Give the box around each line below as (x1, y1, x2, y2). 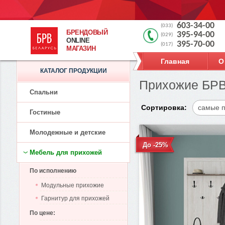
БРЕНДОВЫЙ (66, 29, 108, 36)
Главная (161, 57, 189, 65)
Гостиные (30, 108, 60, 116)
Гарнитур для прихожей (41, 195, 109, 202)
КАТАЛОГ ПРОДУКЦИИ (40, 67, 107, 74)
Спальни (30, 88, 58, 96)
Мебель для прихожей (30, 149, 102, 156)
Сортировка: (141, 103, 187, 111)
